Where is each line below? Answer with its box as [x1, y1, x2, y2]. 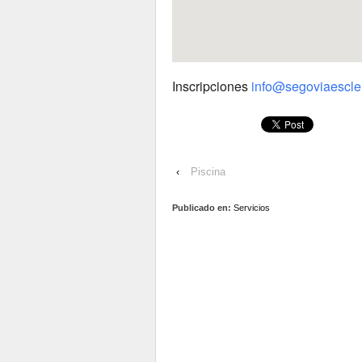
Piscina [191, 166, 225, 178]
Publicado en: [172, 203, 234, 213]
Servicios [234, 203, 270, 213]
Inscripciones [172, 77, 251, 95]
